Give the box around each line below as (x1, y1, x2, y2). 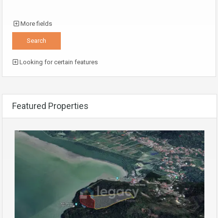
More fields (20, 20, 52, 28)
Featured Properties (12, 101, 89, 111)
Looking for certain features (18, 58, 98, 66)
